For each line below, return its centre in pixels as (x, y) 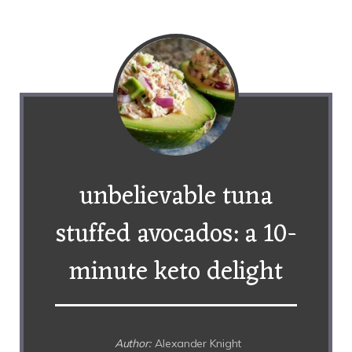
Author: (132, 343)
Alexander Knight (198, 343)
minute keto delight (176, 272)
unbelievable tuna (176, 196)
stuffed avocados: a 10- (176, 234)
